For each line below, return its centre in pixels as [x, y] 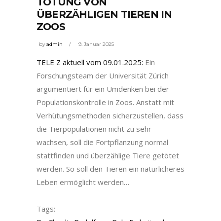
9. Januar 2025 [96, 44]
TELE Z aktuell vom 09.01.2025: [91, 62]
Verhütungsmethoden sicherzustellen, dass [110, 116]
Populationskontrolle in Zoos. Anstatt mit [105, 102]
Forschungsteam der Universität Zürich [103, 76]
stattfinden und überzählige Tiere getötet [108, 156]
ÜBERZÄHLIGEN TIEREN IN [104, 14]
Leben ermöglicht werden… [83, 182]
